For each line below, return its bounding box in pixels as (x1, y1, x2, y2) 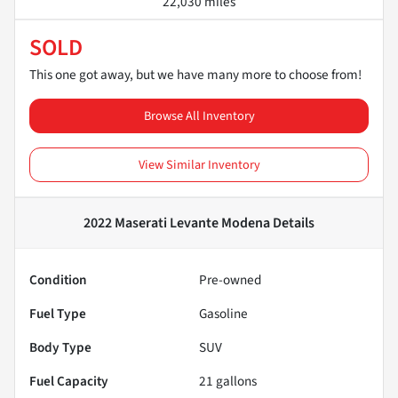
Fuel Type (29, 303, 86, 323)
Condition (29, 269, 87, 290)
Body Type (29, 337, 92, 357)
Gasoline (199, 303, 248, 323)
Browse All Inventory (143, 106, 255, 125)
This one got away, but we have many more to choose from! (29, 64, 362, 84)
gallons (213, 370, 257, 391)
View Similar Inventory (138, 155, 260, 174)
